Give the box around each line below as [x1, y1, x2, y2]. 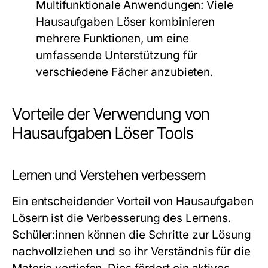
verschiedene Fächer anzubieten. [36, 65, 214, 79]
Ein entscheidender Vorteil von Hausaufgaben [12, 194, 254, 208]
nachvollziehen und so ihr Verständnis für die [12, 245, 251, 258]
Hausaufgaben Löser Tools [12, 123, 194, 143]
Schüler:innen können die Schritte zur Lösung [12, 228, 251, 242]
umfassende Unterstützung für [36, 48, 198, 62]
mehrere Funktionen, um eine [36, 32, 189, 45]
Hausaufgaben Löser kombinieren [36, 15, 215, 29]
